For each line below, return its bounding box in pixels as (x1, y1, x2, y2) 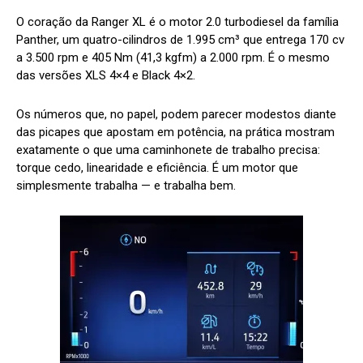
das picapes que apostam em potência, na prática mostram (16, 125, 335, 140)
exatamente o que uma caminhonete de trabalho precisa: (16, 143, 320, 158)
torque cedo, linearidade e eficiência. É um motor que (16, 160, 298, 176)
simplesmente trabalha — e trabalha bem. (16, 178, 236, 194)
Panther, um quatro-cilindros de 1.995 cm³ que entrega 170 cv (16, 32, 344, 48)
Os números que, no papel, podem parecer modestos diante (16, 107, 336, 122)
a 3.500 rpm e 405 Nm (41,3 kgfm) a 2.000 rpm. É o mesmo (16, 50, 330, 66)
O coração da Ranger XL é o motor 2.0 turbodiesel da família (16, 15, 339, 30)
